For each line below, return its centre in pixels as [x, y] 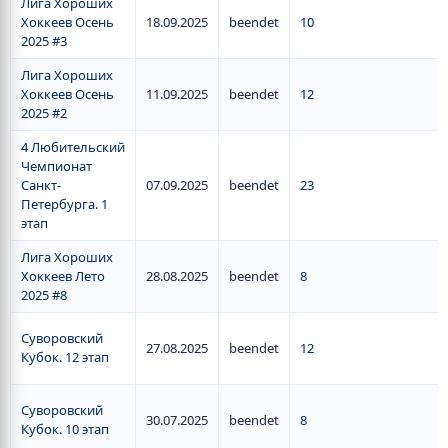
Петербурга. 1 [64, 204]
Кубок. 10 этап [65, 429]
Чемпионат [56, 166]
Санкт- [41, 185]
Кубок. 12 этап [65, 357]
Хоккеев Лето [63, 276]
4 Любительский [73, 147]
